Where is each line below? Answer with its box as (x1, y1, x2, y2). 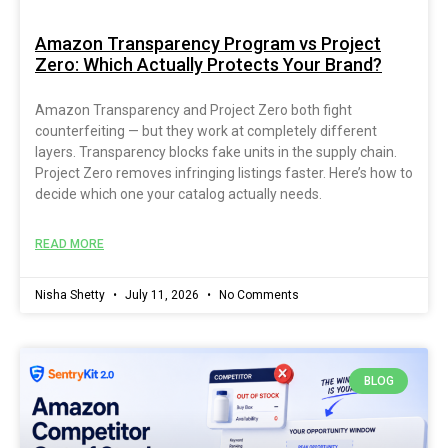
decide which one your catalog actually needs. (35, 185, 322, 202)
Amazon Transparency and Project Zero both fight (35, 101, 352, 118)
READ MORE (35, 236, 104, 251)
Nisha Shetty (35, 287, 108, 302)
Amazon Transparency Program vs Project (35, 32, 381, 54)
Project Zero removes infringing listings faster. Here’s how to (35, 164, 413, 181)
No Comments (216, 287, 299, 302)
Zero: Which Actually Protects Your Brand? (35, 53, 382, 75)
